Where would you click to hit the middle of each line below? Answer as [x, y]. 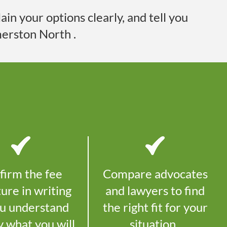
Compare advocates [155, 174]
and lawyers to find [155, 191]
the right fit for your [155, 207]
